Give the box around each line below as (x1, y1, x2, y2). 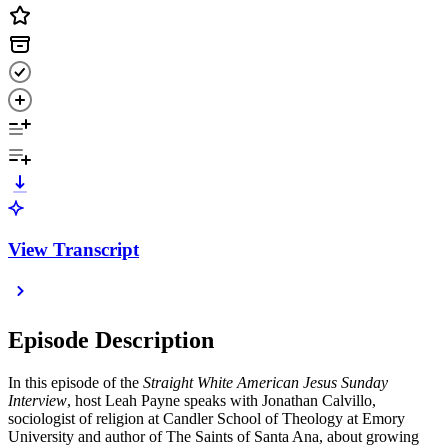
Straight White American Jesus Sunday (143, 374, 388, 392)
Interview (8, 392, 67, 410)
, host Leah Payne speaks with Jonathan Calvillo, (67, 392, 376, 410)
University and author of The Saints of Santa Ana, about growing (8, 428, 419, 446)
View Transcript (8, 238, 139, 260)
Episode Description (8, 327, 214, 354)
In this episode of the (8, 374, 143, 392)
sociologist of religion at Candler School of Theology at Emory (8, 410, 405, 428)
